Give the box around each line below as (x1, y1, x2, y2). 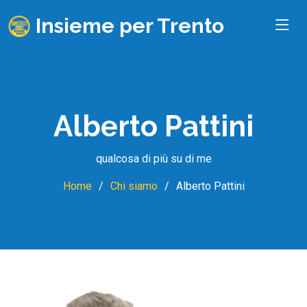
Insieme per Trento (36, 14, 224, 38)
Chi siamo (110, 180, 158, 193)
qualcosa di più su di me (95, 152, 212, 165)
